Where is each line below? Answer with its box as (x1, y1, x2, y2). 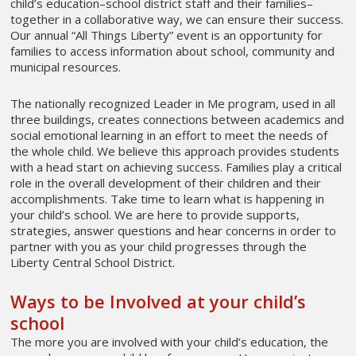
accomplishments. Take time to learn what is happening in (10, 190, 325, 207)
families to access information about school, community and (10, 42, 335, 59)
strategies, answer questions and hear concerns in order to (10, 222, 337, 238)
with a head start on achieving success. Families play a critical (10, 158, 342, 175)
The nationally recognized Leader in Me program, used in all (10, 95, 336, 111)
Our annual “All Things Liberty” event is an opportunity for (10, 26, 323, 43)
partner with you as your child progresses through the (10, 238, 308, 254)
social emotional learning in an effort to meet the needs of (10, 126, 328, 143)
